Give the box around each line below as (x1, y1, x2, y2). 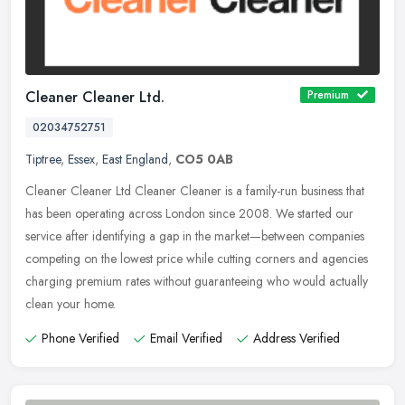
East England (102, 150, 168, 169)
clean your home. (25, 295, 116, 314)
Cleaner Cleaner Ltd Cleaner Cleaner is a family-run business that (25, 182, 364, 201)
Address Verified (253, 329, 340, 348)
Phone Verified (42, 329, 119, 348)
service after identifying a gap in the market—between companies (25, 227, 364, 246)
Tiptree (25, 150, 61, 169)
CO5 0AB (175, 150, 233, 169)
